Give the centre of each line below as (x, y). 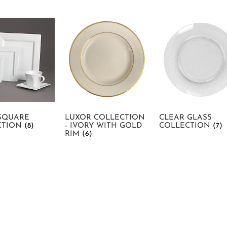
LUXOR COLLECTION (105, 118)
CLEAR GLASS (185, 118)
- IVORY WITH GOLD (103, 126)
